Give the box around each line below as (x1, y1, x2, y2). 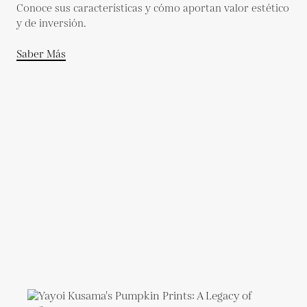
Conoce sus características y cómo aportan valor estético (16, 1, 289, 16)
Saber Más (16, 47, 66, 62)
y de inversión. (16, 16, 86, 31)
